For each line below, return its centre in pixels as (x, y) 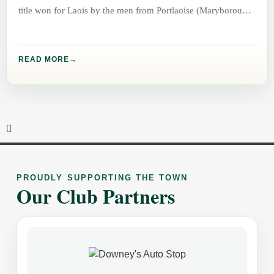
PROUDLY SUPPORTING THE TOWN (102, 178)
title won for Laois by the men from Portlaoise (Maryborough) (137, 10)
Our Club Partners (96, 196)
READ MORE (44, 59)
